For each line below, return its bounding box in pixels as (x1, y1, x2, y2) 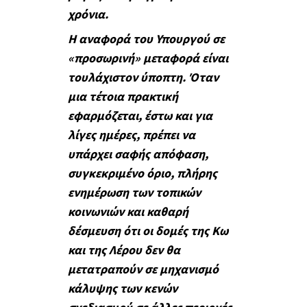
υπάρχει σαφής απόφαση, (67, 145, 208, 163)
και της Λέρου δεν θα (67, 241, 180, 259)
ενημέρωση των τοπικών (67, 184, 201, 201)
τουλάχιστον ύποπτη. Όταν (67, 69, 219, 86)
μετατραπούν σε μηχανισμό (67, 260, 219, 278)
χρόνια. (67, 6, 108, 24)
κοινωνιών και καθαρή (67, 203, 188, 221)
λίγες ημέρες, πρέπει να (67, 126, 195, 144)
